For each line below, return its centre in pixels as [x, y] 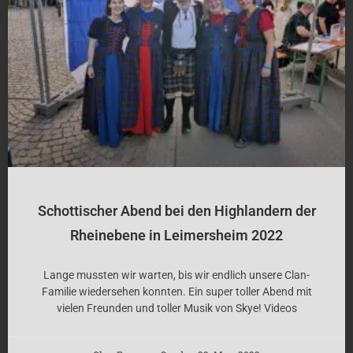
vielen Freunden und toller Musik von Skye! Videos [176, 308]
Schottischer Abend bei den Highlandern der [176, 210]
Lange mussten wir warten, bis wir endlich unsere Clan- [176, 275]
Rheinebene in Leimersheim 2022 [176, 235]
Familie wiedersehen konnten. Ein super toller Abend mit [176, 291]
